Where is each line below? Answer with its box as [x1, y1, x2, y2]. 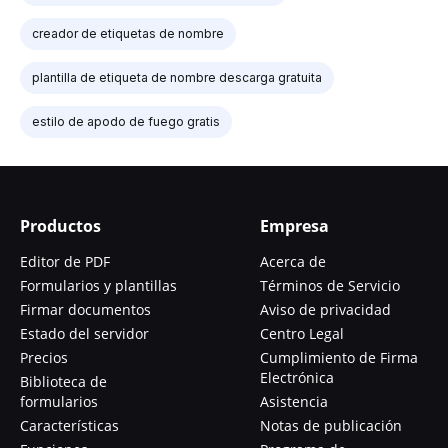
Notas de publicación [260, 415, 402, 435]
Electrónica [260, 367, 334, 387]
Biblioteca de [20, 371, 107, 391]
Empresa [260, 214, 329, 237]
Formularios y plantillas [20, 275, 177, 295]
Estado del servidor [20, 323, 149, 343]
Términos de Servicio [260, 275, 400, 295]
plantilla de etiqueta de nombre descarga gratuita [32, 69, 322, 85]
